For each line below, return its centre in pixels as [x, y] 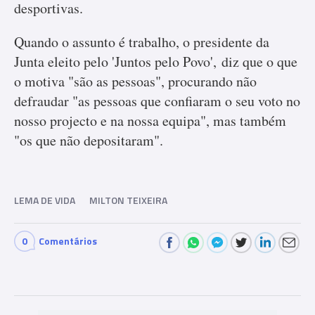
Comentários [68, 241]
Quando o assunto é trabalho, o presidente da [142, 42]
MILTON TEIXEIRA [128, 200]
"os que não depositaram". [89, 140]
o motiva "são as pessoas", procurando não [135, 81]
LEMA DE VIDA [45, 200]
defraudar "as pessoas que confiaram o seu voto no [157, 101]
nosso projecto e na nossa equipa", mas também [150, 121]
